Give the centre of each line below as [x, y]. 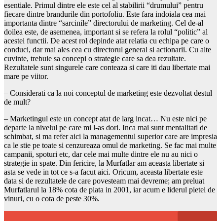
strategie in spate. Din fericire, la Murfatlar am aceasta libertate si [104, 163]
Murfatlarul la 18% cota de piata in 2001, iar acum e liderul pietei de [110, 189]
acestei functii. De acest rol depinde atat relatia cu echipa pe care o [107, 40]
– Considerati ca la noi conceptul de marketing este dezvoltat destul [108, 93]
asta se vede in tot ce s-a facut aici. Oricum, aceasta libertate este [103, 172]
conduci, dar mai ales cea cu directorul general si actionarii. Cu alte [108, 49]
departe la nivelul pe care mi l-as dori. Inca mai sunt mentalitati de [106, 127]
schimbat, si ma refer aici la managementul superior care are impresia [110, 136]
